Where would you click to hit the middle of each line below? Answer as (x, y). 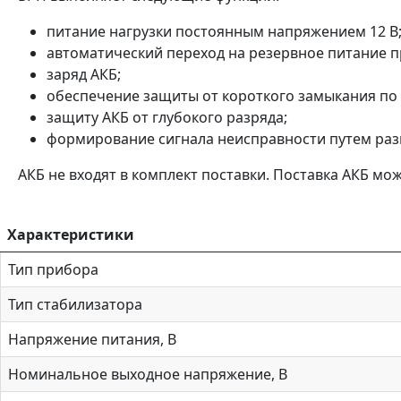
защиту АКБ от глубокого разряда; (167, 118)
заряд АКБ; (84, 75)
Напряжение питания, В (92, 340)
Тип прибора (53, 270)
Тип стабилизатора (75, 305)
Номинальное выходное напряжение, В (148, 375)
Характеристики (71, 235)
